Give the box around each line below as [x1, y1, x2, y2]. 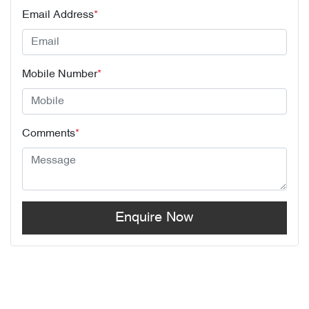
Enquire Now [115, 210, 194, 225]
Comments [22, 128, 75, 139]
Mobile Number [22, 68, 97, 80]
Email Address [22, 9, 94, 21]
